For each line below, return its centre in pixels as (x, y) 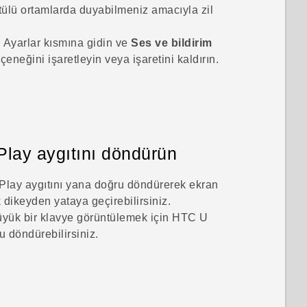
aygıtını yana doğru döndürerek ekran (120, 185)
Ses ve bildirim (172, 43)
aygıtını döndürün (105, 154)
